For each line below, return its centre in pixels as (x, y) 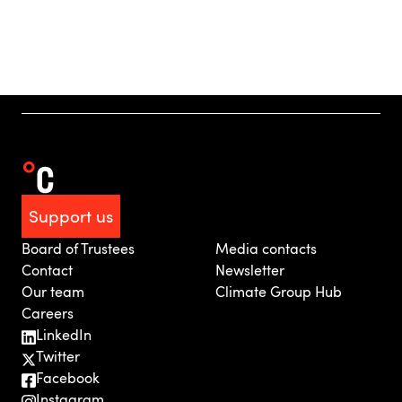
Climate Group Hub (279, 292)
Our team (53, 292)
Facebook (68, 378)
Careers (48, 313)
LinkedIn (64, 335)
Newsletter (250, 270)
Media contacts (266, 249)
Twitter (58, 356)
